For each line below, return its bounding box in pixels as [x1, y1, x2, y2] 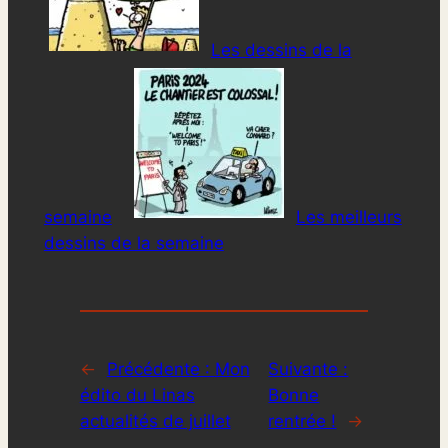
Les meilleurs [295, 207, 402, 228]
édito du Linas [79, 385, 195, 406]
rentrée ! [268, 411, 337, 432]
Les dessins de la [210, 40, 352, 61]
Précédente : [106, 359, 215, 380]
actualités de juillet [79, 411, 231, 432]
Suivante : [268, 359, 349, 380]
